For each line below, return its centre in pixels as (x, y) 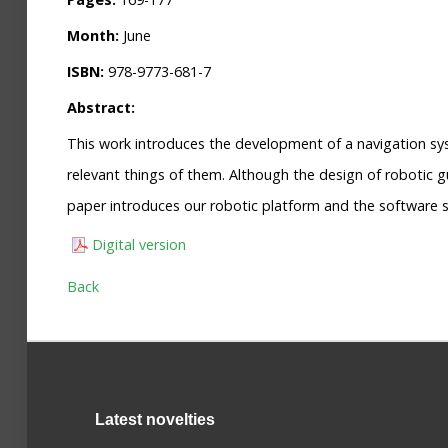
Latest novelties (154, 419)
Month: (94, 35)
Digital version (138, 244)
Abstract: (100, 107)
